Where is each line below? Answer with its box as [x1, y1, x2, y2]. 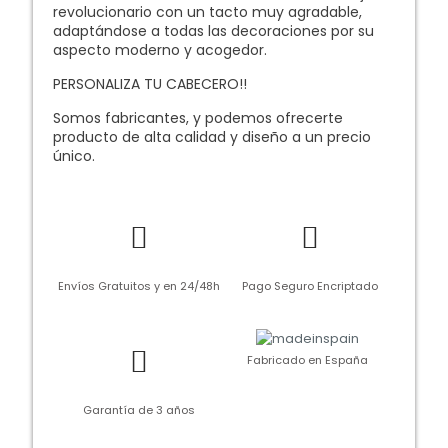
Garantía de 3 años [82, 402, 195, 419]
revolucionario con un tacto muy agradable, [53, 2, 362, 23]
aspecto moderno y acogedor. [53, 40, 267, 61]
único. [53, 146, 95, 167]
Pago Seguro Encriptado [241, 278, 378, 295]
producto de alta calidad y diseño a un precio [53, 127, 371, 148]
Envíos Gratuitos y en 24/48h [57, 278, 220, 295]
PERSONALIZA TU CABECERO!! [53, 74, 247, 95]
